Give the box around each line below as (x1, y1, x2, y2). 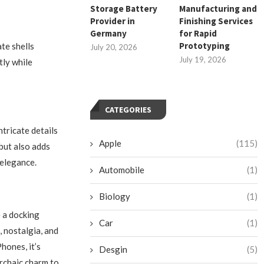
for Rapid (179, 27, 217, 39)
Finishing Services (179, 15, 253, 27)
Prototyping (179, 39, 230, 51)
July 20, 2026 (90, 42, 138, 52)
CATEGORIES (105, 104, 152, 115)
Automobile (99, 164, 145, 175)
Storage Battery (90, 2, 158, 14)
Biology (99, 190, 131, 202)
